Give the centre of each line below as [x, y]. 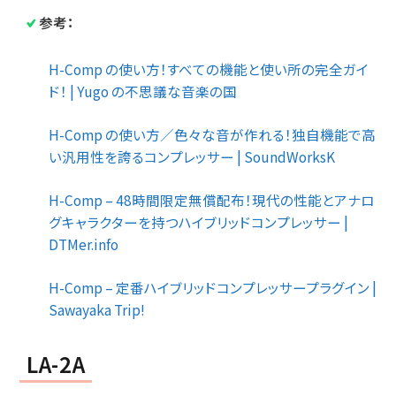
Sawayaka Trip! [97, 309]
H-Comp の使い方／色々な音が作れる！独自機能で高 [212, 134]
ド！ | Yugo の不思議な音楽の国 [143, 91]
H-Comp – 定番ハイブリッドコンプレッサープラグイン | [213, 287]
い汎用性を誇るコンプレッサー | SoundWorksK [192, 156]
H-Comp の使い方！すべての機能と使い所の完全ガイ [209, 69]
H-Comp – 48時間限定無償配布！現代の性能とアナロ [212, 199]
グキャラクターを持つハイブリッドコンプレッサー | [198, 221]
